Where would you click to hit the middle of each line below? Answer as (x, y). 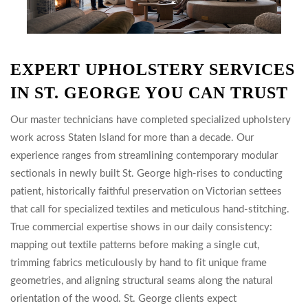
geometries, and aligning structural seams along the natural (142, 281)
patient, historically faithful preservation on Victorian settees (146, 191)
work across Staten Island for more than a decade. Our (132, 138)
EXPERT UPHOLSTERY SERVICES (153, 69)
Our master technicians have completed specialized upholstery (151, 120)
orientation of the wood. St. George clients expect (123, 299)
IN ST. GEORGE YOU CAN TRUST (149, 93)
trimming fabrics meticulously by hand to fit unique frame (139, 263)
